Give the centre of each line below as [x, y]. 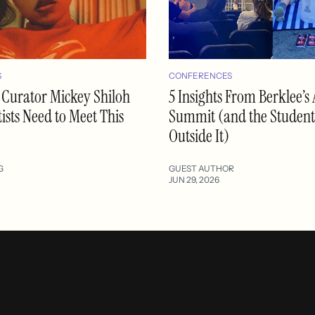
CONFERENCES [200, 75]
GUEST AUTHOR [201, 168]
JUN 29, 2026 [194, 179]
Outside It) [199, 136]
